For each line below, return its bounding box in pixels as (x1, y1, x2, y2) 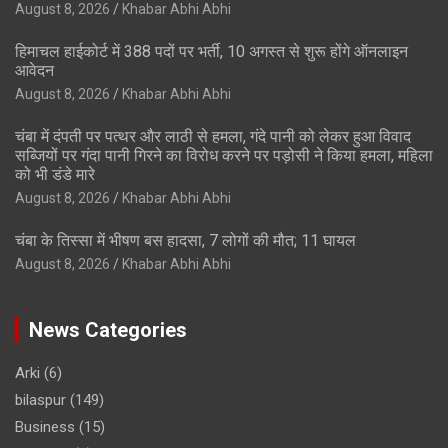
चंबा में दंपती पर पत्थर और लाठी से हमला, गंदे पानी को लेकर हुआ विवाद (15, 127, 411, 147)
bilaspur (15, 391, 66, 410)
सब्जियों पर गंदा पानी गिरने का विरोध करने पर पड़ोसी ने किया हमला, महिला (15, 146, 433, 166)
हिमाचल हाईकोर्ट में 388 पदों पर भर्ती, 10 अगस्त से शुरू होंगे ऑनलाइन (15, 42, 408, 62)
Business (15, 418, 75, 437)
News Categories (29, 318, 187, 343)
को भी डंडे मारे (15, 165, 95, 185)
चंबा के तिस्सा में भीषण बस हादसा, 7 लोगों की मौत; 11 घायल (15, 231, 356, 251)
